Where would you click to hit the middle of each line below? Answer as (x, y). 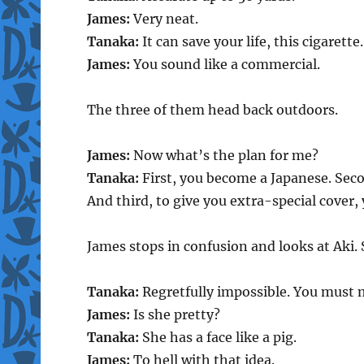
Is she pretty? (175, 314)
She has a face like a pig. (217, 337)
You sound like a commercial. (225, 64)
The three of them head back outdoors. (212, 109)
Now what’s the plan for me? (224, 155)
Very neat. (164, 18)
